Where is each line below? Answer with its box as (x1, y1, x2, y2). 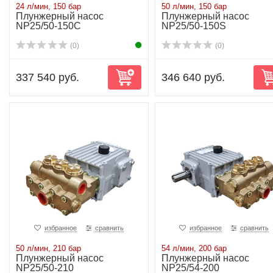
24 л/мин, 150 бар (16, 2, 81, 11)
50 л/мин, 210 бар (16, 244, 81, 253)
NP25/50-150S (161, 21, 226, 31)
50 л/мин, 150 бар (161, 2, 227, 11)
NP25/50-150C (16, 21, 81, 31)
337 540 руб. (16, 71, 79, 83)
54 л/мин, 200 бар (161, 244, 227, 253)
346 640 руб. (161, 71, 225, 83)
